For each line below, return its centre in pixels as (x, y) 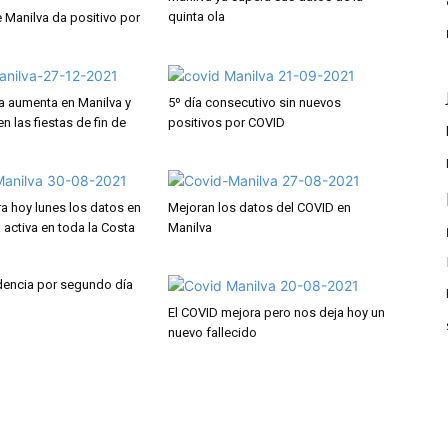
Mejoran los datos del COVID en (259, 207)
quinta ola (196, 16)
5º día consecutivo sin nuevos (254, 102)
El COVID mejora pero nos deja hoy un (276, 312)
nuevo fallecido (212, 332)
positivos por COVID (226, 122)
